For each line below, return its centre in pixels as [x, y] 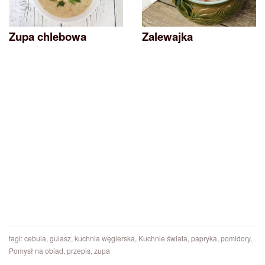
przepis [79, 250]
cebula [35, 238]
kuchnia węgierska [105, 238]
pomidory [235, 238]
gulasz [60, 238]
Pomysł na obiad [36, 250]
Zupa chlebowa [48, 36]
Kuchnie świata [163, 238]
